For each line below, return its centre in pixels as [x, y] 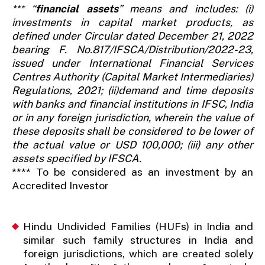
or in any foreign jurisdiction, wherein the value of [132, 117]
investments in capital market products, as [132, 22]
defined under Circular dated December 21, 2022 [132, 35]
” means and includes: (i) [186, 8]
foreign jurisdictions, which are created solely [138, 253]
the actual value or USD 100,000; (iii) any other [132, 144]
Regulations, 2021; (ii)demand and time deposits [132, 90]
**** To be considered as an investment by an [132, 172]
